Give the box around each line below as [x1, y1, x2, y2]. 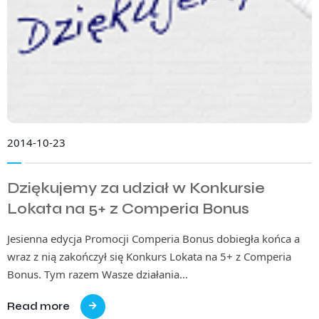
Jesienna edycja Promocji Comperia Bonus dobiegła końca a [7, 231, 300, 246]
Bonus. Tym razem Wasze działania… [7, 266, 188, 281]
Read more [7, 299, 70, 313]
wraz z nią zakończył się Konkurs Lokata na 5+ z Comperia [7, 249, 291, 263]
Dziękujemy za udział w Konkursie [7, 179, 265, 197]
